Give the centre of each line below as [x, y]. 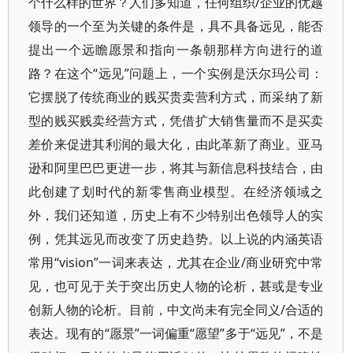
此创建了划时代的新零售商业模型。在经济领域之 [176, 191]
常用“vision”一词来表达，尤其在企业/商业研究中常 [176, 262]
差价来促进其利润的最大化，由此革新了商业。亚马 [176, 144]
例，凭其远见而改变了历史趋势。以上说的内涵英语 [176, 239]
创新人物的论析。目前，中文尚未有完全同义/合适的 [176, 310]
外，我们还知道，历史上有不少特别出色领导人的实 [176, 215]
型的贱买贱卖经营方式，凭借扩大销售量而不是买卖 [176, 121]
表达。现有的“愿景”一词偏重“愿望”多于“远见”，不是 [176, 333]
